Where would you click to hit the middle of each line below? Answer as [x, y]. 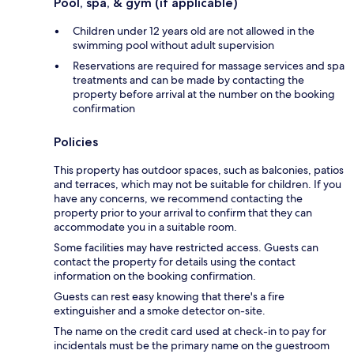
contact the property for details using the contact [175, 261]
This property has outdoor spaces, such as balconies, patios [199, 169]
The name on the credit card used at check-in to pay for [190, 331]
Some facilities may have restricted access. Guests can [186, 247]
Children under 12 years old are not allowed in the [194, 30]
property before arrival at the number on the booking [204, 94]
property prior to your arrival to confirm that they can [183, 212]
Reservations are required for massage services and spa [209, 65]
